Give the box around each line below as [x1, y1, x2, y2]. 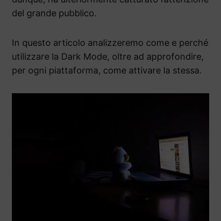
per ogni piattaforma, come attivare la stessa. [12, 65, 202, 75]
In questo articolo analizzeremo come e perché [12, 37, 208, 48]
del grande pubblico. [12, 7, 97, 18]
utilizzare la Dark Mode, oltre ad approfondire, [12, 51, 204, 62]
